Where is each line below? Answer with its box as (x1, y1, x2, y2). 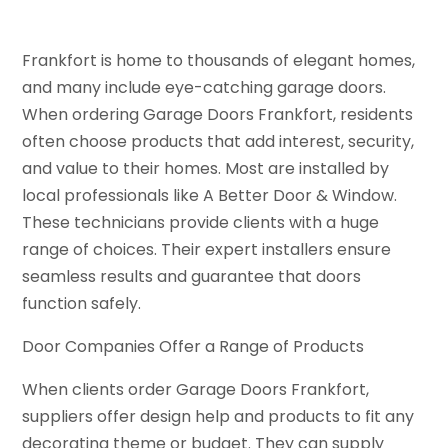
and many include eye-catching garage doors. (22, 75, 387, 99)
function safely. (22, 291, 142, 315)
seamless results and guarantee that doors (22, 264, 362, 288)
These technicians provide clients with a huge (22, 210, 380, 234)
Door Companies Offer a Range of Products (22, 334, 365, 358)
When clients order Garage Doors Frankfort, (22, 377, 370, 401)
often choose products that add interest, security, (22, 129, 415, 153)
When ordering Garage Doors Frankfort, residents (22, 102, 414, 126)
